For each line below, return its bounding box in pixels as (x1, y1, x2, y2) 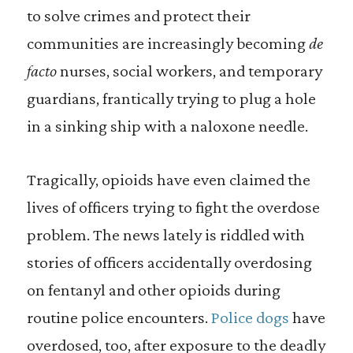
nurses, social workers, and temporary (59, 61, 322, 80)
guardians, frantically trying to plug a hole (26, 88, 316, 108)
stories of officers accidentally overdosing (26, 252, 312, 272)
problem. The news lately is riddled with (26, 225, 305, 244)
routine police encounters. (26, 307, 211, 327)
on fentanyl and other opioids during (26, 280, 281, 299)
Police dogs (210, 307, 289, 327)
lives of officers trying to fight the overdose (26, 197, 320, 217)
